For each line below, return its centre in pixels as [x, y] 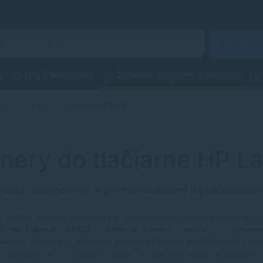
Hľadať [240, 43]
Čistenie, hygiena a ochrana [179, 75]
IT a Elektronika [59, 75]
